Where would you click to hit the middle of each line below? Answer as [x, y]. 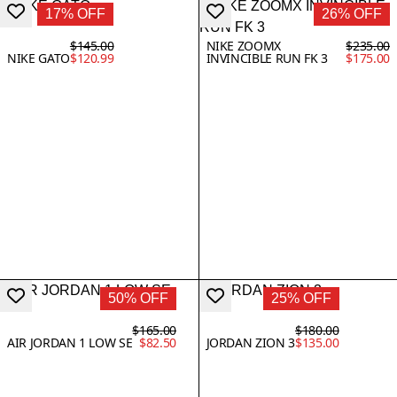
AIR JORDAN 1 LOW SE [70, 342]
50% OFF [138, 298]
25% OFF [301, 298]
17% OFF [76, 13]
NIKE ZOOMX [244, 45]
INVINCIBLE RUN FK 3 [267, 58]
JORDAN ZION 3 [250, 342]
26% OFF [352, 13]
